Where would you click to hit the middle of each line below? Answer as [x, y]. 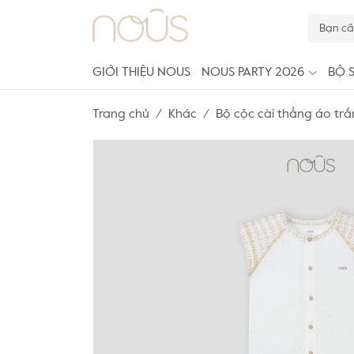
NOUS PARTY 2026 [253, 73]
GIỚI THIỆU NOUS [141, 73]
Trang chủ [121, 115]
